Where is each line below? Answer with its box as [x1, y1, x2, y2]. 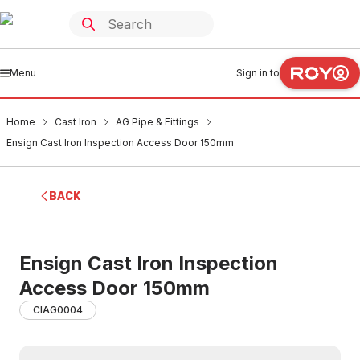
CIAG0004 [33, 304, 83, 316]
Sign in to [236, 67, 280, 79]
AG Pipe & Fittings [116, 116, 199, 128]
